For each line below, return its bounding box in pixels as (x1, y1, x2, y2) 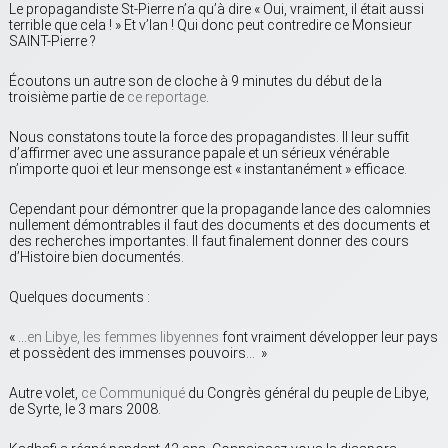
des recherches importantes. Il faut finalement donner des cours (9, 232, 409, 249)
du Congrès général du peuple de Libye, (185, 384, 429, 401)
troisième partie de (9, 88, 127, 105)
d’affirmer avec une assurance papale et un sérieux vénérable (9, 144, 389, 161)
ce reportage (127, 88, 206, 105)
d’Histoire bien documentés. (9, 248, 184, 265)
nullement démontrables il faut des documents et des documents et (9, 216, 430, 233)
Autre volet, (9, 384, 81, 401)
